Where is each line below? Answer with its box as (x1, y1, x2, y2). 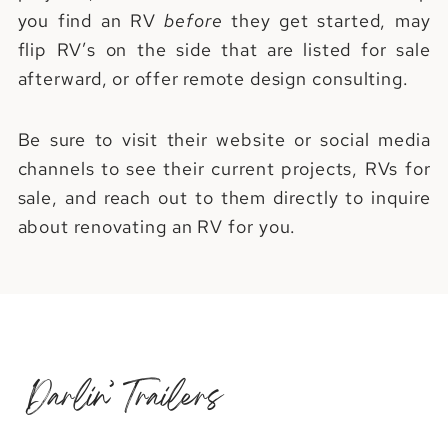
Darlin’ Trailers (26, 369, 223, 429)
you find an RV (17, 9, 165, 32)
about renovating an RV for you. (17, 215, 297, 238)
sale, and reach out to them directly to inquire (17, 186, 431, 209)
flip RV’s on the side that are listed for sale (17, 38, 431, 61)
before (164, 9, 223, 32)
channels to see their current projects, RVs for (17, 157, 431, 180)
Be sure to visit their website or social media (17, 128, 431, 151)
